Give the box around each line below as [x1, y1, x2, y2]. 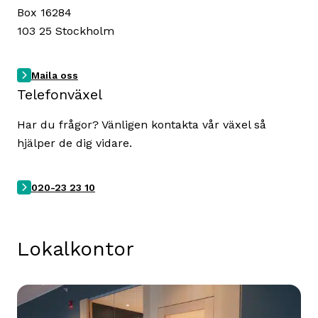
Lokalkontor [17, 237, 134, 261]
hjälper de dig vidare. [17, 136, 132, 150]
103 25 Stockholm [17, 24, 114, 38]
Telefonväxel [17, 86, 102, 103]
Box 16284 [17, 6, 72, 19]
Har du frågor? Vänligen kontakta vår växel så [17, 118, 266, 131]
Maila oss [31, 70, 78, 81]
